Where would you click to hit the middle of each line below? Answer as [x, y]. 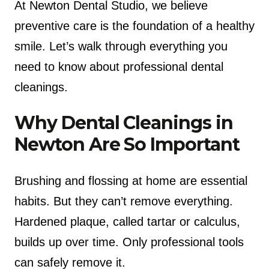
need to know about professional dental [119, 67]
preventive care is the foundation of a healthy [134, 26]
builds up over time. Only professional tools [129, 242]
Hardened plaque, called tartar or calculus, [127, 221]
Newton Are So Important [127, 144]
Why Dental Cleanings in [124, 122]
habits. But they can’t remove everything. [124, 201]
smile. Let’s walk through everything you [121, 46]
